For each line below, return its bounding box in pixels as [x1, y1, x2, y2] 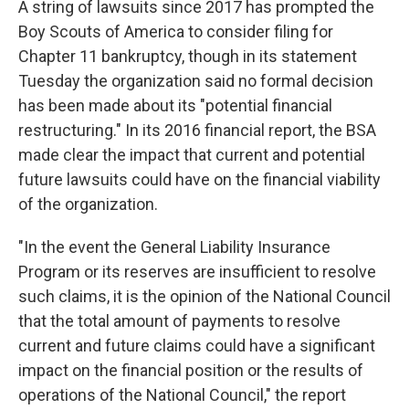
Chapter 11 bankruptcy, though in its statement [18, 47, 357, 67]
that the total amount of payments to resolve [18, 311, 341, 331]
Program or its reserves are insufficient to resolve [18, 262, 376, 282]
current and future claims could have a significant [18, 336, 375, 356]
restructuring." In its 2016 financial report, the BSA [18, 121, 376, 141]
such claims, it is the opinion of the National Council [18, 287, 391, 307]
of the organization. [18, 194, 158, 215]
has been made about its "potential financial [18, 96, 332, 116]
